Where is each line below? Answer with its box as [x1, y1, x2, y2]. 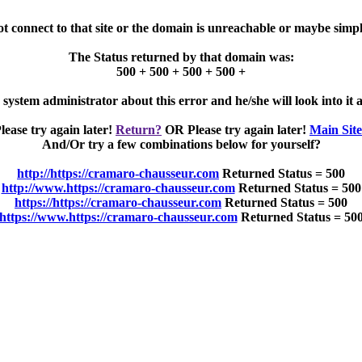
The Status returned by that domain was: [68, 50, 294, 64]
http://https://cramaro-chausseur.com [17, 166, 219, 180]
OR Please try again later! [162, 123, 309, 137]
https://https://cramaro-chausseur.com [15, 196, 221, 209]
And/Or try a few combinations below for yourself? [41, 137, 321, 151]
